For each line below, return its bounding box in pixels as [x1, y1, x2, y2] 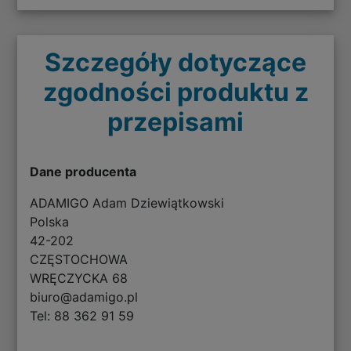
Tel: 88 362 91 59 [30, 307, 135, 324]
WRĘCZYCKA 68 [30, 270, 128, 286]
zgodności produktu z [42, 76, 309, 107]
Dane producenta [30, 163, 137, 179]
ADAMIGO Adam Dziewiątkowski [30, 194, 225, 211]
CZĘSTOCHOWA [30, 251, 128, 267]
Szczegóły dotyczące [45, 46, 306, 78]
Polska [30, 213, 70, 230]
